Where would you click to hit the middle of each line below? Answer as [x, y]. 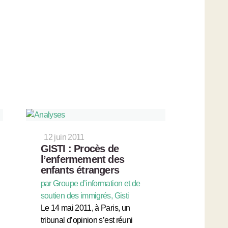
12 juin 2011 [64, 137]
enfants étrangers [80, 170]
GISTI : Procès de [80, 148]
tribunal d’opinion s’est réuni [87, 220]
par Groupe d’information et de [90, 183]
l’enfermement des [82, 159]
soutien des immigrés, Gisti [85, 195]
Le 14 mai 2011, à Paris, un [85, 208]
